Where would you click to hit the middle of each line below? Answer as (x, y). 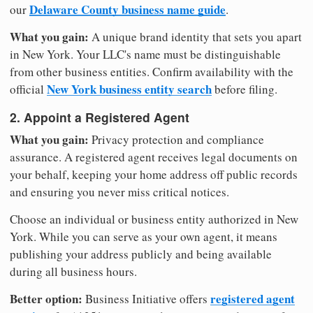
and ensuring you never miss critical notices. (119, 191)
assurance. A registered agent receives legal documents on (154, 156)
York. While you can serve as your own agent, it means (144, 236)
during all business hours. (73, 271)
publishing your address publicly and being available (141, 254)
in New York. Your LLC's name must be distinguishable (145, 54)
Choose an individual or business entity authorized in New (154, 219)
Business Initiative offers (146, 298)
